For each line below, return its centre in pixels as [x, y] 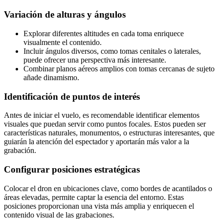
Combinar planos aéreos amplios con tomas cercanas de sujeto [119, 68]
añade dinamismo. [51, 77]
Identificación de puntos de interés [72, 96]
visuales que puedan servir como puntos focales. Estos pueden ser [105, 124]
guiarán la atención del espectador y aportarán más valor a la [97, 142]
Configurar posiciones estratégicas [72, 170]
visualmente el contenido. [63, 42]
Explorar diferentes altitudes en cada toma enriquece [104, 33]
